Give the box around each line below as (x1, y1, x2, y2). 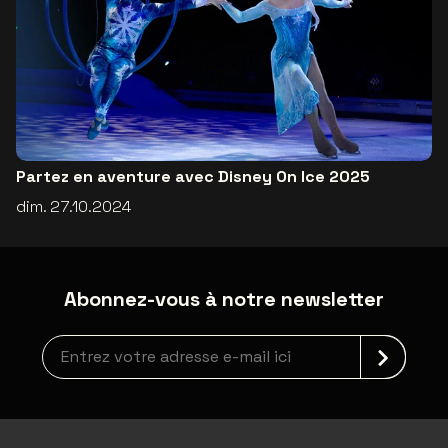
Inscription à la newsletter (41, 334, 239, 356)
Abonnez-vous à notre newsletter (64, 285, 384, 312)
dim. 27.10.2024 (16, 195, 131, 217)
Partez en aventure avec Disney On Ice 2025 (16, 165, 370, 187)
